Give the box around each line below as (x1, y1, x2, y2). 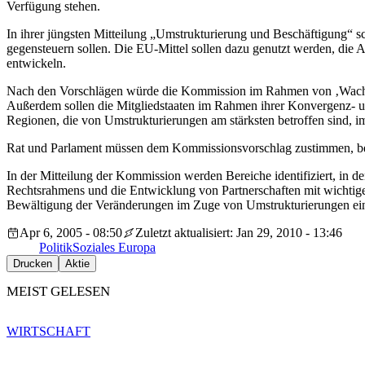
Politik (39, 240, 73, 255)
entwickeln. (7, 56, 66, 71)
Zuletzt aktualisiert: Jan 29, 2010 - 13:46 (135, 226, 342, 240)
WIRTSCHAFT (7, 323, 90, 338)
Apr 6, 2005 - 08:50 (20, 226, 122, 240)
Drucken (13, 257, 52, 270)
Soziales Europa (73, 240, 156, 255)
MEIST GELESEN (7, 284, 110, 300)
